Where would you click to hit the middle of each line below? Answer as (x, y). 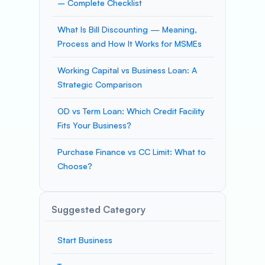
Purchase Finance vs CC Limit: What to (132, 152)
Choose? (75, 166)
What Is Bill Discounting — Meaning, (127, 29)
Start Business (85, 240)
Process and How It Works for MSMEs (130, 43)
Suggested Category (98, 209)
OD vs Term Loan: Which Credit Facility (131, 111)
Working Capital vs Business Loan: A (127, 70)
